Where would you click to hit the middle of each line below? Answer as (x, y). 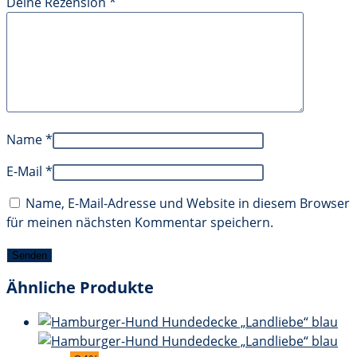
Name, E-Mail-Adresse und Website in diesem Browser (188, 203)
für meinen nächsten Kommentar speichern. (140, 222)
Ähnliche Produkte (80, 288)
